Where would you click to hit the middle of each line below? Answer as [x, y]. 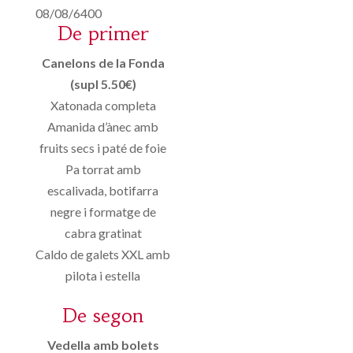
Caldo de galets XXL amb [103, 255]
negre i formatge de [103, 212]
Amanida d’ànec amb [103, 127]
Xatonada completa [103, 106]
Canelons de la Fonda [103, 63]
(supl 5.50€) [103, 84]
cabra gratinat [103, 233]
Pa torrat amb [103, 169]
